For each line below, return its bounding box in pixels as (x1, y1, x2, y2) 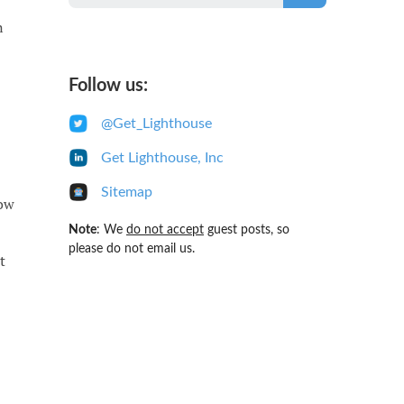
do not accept (125, 223, 204, 236)
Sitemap (101, 184, 153, 199)
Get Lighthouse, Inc (101, 150, 225, 165)
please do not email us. (68, 242, 195, 255)
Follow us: (68, 76, 148, 95)
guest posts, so (203, 223, 289, 236)
